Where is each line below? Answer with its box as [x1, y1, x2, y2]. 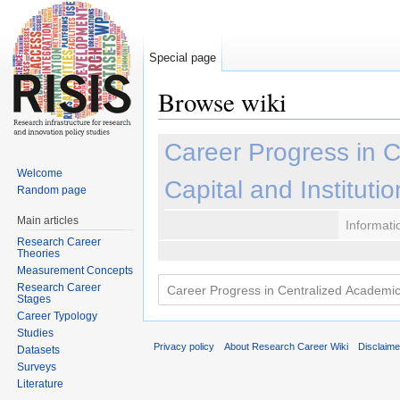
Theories [17, 246, 61, 260]
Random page [17, 183, 87, 196]
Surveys [17, 360, 57, 373]
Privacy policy [154, 341, 214, 353]
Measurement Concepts [17, 263, 134, 277]
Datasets [17, 343, 61, 356]
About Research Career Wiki [224, 341, 349, 353]
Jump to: [158, 119, 211, 134]
